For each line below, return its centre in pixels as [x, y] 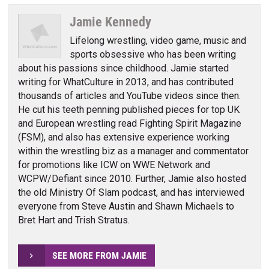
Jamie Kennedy [111, 21]
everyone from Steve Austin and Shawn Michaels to [126, 206]
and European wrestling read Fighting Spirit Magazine [129, 123]
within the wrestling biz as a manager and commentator [133, 151]
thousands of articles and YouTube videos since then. [129, 95]
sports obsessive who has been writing [153, 54]
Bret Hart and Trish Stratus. [74, 220]
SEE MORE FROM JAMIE [99, 255]
